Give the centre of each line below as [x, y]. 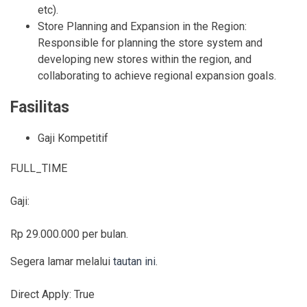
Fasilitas [40, 108]
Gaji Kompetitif [73, 138]
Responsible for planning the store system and [150, 43]
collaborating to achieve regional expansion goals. [157, 76]
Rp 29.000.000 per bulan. [69, 234]
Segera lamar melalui [62, 262]
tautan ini [134, 262]
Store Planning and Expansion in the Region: [142, 27]
